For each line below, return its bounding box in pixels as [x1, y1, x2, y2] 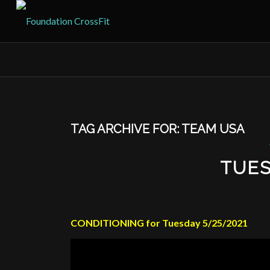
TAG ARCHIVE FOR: [71, 122, 182, 136]
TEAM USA [181, 122, 245, 136]
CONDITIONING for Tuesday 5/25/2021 [71, 216, 248, 228]
